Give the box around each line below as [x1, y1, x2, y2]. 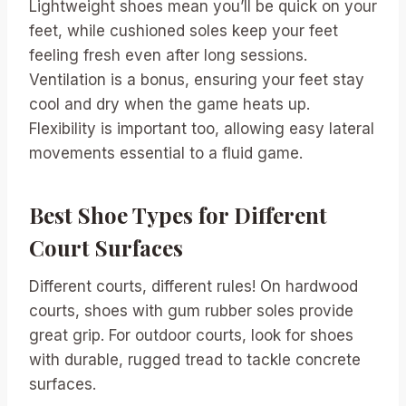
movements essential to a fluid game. [29, 143, 303, 162]
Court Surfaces [29, 232, 183, 262]
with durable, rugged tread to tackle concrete [29, 350, 361, 369]
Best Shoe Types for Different [29, 199, 327, 229]
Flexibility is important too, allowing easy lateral [29, 119, 374, 138]
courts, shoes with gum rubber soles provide [29, 301, 353, 320]
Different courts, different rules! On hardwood [29, 276, 358, 295]
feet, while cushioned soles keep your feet [29, 21, 338, 40]
